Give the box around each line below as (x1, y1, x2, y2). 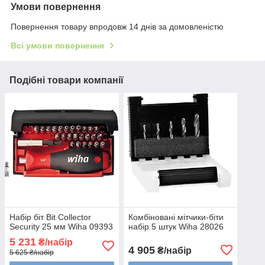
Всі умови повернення (11, 41, 104, 51)
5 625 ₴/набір (9, 248, 54, 257)
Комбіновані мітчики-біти (128, 212, 224, 222)
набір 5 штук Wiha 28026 (128, 221, 224, 231)
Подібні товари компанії (9, 75, 124, 86)
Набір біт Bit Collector (9, 212, 91, 222)
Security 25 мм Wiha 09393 (9, 221, 113, 231)
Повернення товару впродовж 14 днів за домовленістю (11, 22, 224, 32)
